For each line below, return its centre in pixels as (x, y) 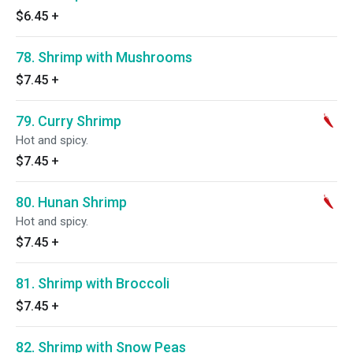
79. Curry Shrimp (69, 121)
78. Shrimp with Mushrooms (104, 57)
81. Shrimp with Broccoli (93, 283)
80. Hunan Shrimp (71, 202)
